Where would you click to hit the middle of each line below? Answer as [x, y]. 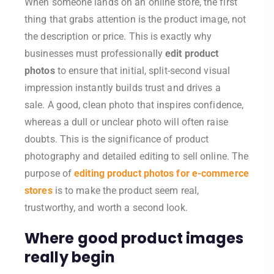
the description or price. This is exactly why [118, 36]
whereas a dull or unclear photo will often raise [126, 122]
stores [39, 190]
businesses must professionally [95, 53]
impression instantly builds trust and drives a [123, 87]
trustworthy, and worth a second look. [106, 207]
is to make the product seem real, [126, 190]
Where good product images [134, 238]
